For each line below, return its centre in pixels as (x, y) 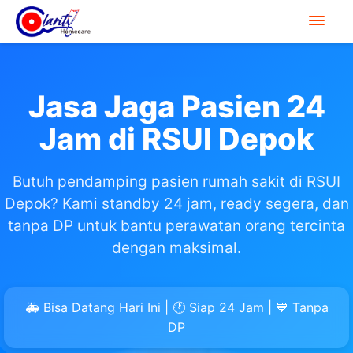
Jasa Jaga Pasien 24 (176, 106)
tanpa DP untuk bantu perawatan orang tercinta (176, 226)
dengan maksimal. (176, 248)
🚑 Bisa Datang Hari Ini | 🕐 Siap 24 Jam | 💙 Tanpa (176, 307)
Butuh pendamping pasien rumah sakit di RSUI (176, 182)
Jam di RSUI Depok (176, 139)
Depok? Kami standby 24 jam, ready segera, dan (176, 204)
